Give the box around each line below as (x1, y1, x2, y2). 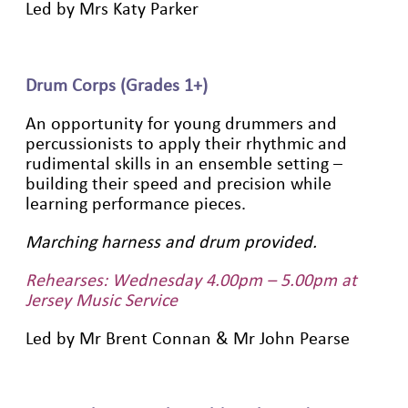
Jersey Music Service (25, 290, 178, 311)
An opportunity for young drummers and (25, 113, 337, 134)
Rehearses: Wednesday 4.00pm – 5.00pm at (25, 270, 357, 291)
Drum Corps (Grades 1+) (25, 75, 208, 96)
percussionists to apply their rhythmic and (25, 133, 347, 154)
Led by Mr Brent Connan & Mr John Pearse (25, 328, 350, 349)
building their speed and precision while (25, 173, 331, 194)
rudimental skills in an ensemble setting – (25, 153, 342, 174)
